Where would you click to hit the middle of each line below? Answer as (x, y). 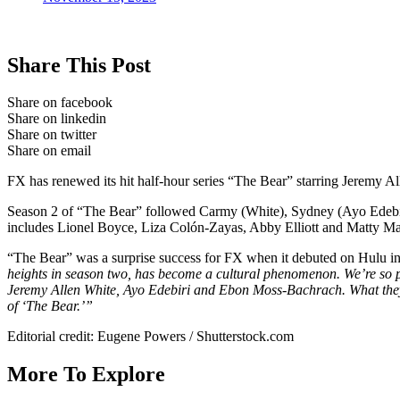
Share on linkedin (57, 119)
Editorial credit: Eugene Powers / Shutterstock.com (150, 337)
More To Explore (86, 375)
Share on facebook (60, 103)
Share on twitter (52, 135)
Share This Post (79, 65)
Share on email (49, 151)
